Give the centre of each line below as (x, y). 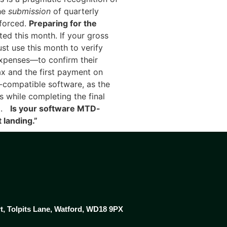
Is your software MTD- (55, 108)
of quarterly (75, 11)
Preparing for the (63, 23)
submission (29, 11)
